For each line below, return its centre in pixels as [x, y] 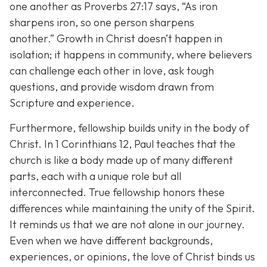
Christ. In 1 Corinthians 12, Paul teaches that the [122, 144]
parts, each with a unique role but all [95, 176]
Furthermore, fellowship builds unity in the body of [129, 128]
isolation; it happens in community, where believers [131, 55]
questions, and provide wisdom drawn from [112, 87]
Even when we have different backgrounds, [111, 240]
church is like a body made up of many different [121, 160]
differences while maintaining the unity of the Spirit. [132, 208]
